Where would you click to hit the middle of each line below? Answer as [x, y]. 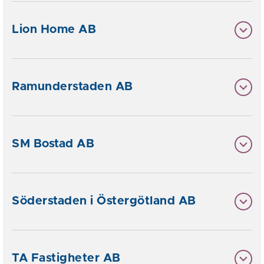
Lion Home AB [54, 29]
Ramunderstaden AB [72, 87]
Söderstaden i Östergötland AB [104, 201]
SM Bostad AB [53, 144]
